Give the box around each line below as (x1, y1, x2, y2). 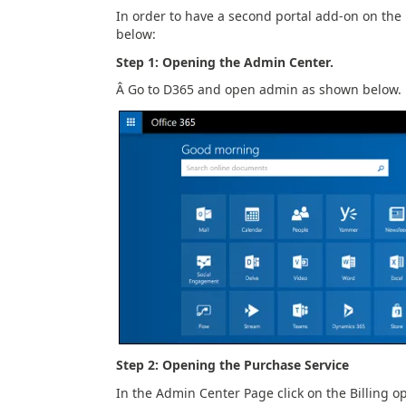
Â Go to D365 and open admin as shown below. (115, 81, 401, 98)
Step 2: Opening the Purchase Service (115, 356, 349, 373)
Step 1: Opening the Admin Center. (115, 53, 333, 71)
